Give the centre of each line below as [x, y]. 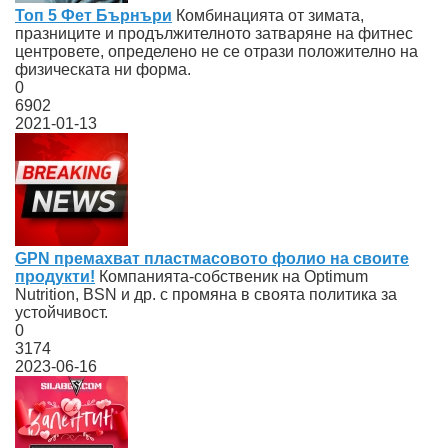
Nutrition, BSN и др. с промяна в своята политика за [206, 294]
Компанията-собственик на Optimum [231, 276]
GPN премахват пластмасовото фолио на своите [212, 258]
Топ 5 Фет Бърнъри [93, 15]
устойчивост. [61, 312]
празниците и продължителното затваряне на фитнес [214, 33]
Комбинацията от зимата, [268, 15]
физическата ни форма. [103, 69]
